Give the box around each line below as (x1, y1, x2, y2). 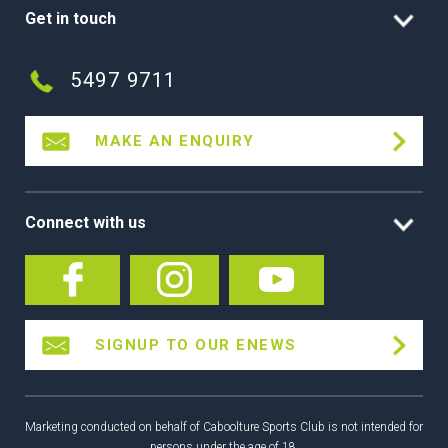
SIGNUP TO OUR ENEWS (95, 335, 297, 354)
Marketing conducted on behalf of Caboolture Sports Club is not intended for (25, 419, 423, 434)
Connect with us (25, 212, 146, 232)
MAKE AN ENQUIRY (95, 131, 255, 150)
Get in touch (25, 8, 116, 28)
